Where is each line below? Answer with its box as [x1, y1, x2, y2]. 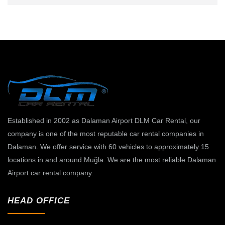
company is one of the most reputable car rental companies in [8, 130, 204, 138]
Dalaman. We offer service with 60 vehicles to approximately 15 [8, 143, 209, 151]
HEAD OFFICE [8, 196, 70, 206]
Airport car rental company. [8, 169, 93, 177]
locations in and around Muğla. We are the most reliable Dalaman [8, 156, 216, 164]
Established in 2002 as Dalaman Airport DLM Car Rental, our [8, 117, 200, 125]
